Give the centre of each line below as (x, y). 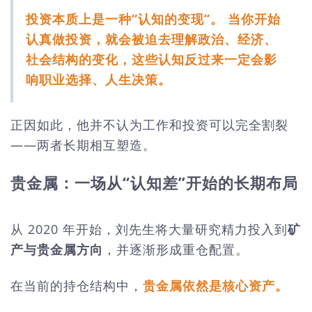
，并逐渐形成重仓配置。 (176, 250)
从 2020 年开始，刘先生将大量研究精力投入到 (149, 229)
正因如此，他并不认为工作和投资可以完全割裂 (149, 124)
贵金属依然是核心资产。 (216, 285)
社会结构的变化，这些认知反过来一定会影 (151, 59)
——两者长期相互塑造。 (83, 145)
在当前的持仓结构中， (77, 285)
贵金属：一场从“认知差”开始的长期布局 (154, 183)
